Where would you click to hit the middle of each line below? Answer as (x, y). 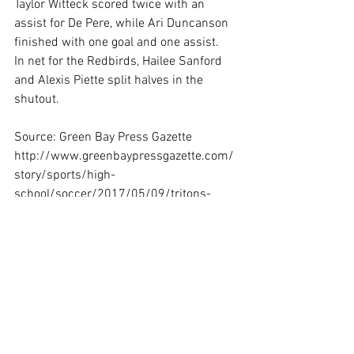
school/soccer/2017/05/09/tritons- (113, 194)
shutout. (37, 99)
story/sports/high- (65, 175)
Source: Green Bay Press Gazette (103, 137)
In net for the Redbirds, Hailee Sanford (120, 61)
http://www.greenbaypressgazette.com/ (124, 156)
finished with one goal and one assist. (117, 42)
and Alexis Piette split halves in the (110, 80)
